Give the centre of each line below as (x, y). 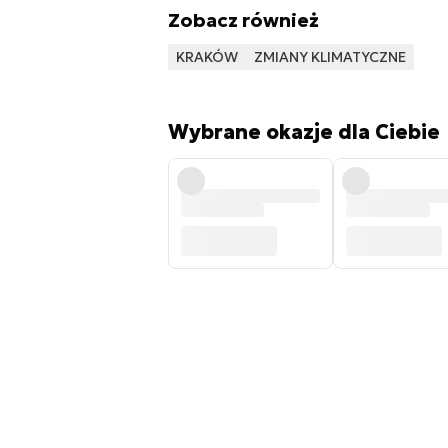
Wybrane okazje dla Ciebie (303, 132)
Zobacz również (243, 20)
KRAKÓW (206, 57)
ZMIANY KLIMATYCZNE (329, 57)
